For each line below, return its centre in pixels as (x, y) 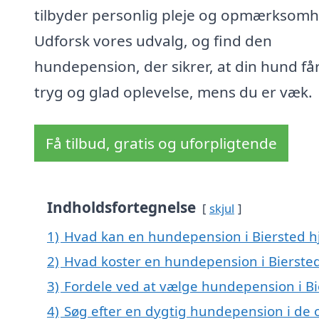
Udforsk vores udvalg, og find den (153, 41)
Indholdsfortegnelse (121, 208)
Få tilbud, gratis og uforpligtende (161, 143)
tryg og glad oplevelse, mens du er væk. (173, 92)
